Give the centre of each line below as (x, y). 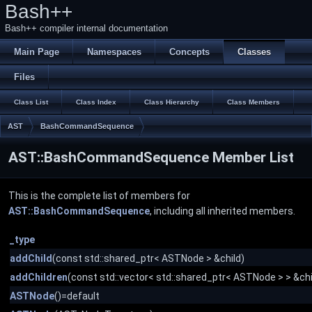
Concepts (189, 52)
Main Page (37, 52)
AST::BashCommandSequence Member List (151, 157)
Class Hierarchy (172, 102)
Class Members (253, 102)
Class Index (96, 102)
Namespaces (114, 52)
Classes (254, 52)
